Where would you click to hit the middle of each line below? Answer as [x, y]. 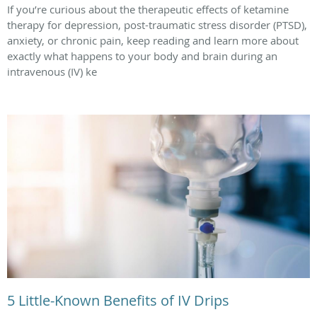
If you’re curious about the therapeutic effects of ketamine [148, 9]
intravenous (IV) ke [52, 71]
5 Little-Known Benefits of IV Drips [118, 301]
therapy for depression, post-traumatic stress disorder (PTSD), [157, 24]
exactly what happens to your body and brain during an [142, 56]
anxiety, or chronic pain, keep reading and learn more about [153, 40]
